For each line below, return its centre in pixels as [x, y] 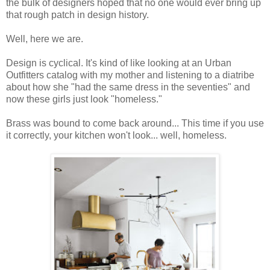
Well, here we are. [45, 39]
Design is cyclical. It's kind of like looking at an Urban [119, 63]
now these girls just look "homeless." [84, 99]
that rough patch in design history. [77, 14]
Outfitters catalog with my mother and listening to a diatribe [130, 75]
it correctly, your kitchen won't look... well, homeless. [116, 135]
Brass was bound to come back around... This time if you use [135, 123]
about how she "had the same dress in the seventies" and [128, 87]
